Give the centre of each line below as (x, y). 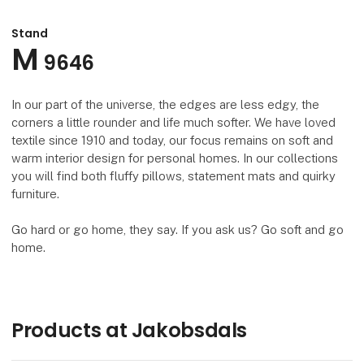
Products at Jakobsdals (130, 330)
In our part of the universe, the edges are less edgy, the (166, 104)
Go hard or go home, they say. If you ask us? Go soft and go (178, 229)
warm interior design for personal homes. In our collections (175, 158)
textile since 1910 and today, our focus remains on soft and (173, 140)
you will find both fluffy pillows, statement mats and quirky (174, 175)
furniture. (36, 193)
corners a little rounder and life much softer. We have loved (174, 122)
